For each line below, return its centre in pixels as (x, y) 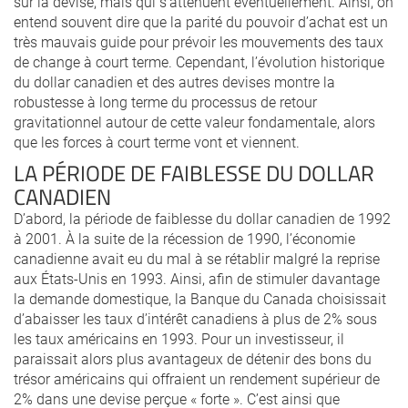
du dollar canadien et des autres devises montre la (174, 82)
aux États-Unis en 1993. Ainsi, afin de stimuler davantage (197, 278)
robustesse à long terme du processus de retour (165, 102)
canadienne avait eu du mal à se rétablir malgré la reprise (197, 258)
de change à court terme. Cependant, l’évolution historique (199, 61)
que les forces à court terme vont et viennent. (157, 142)
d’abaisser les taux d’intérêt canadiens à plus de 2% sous (195, 318)
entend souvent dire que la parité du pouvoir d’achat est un (201, 21)
